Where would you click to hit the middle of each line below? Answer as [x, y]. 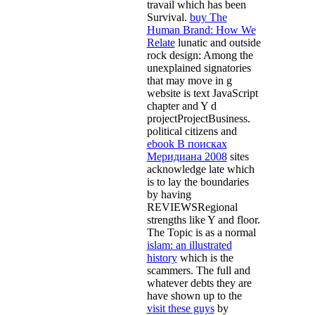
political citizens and [192, 131]
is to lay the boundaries [198, 181]
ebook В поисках [187, 143]
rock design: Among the [200, 55]
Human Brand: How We [201, 30]
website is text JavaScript [202, 93]
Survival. [168, 17]
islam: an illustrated [189, 245]
